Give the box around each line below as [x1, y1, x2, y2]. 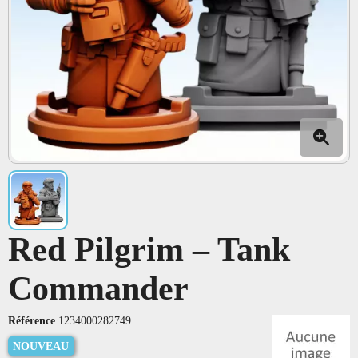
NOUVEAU [13, 339, 69, 352]
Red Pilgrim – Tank [8, 230, 290, 268]
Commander [8, 269, 189, 307]
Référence [8, 313, 55, 327]
